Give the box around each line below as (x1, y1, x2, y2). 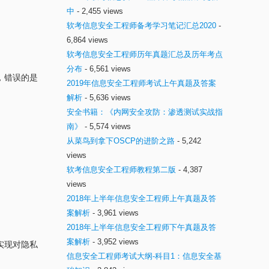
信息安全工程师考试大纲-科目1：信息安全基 (67, 252, 222, 261)
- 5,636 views (82, 93, 131, 102)
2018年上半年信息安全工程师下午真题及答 (67, 223, 216, 232)
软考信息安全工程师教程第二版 (67, 165, 176, 174)
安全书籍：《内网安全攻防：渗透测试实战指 (67, 107, 223, 116)
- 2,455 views (74, 7, 123, 16)
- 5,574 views (82, 122, 131, 131)
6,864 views (67, 35, 108, 44)
